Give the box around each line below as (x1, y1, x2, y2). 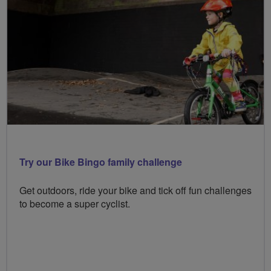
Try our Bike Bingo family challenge (19, 154, 182, 169)
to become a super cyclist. (19, 196, 130, 211)
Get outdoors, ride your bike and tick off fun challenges (19, 183, 252, 197)
